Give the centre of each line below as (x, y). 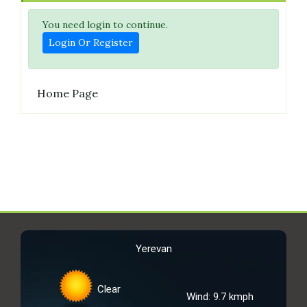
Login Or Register (91, 42)
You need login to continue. (105, 24)
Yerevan (153, 248)
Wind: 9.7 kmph (220, 296)
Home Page (67, 93)
